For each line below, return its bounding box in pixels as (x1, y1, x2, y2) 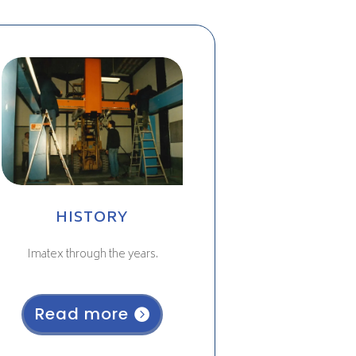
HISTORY (56, 205, 130, 231)
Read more (35, 302, 130, 325)
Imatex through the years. (26, 244, 158, 265)
